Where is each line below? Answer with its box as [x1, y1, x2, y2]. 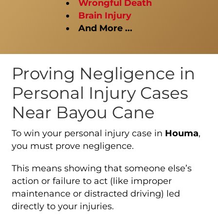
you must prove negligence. [12, 140, 134, 151]
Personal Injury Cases [12, 82, 188, 103]
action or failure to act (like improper [12, 175, 172, 186]
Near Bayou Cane [12, 102, 155, 123]
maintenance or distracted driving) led [12, 188, 180, 199]
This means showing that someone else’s [12, 163, 192, 174]
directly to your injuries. [12, 200, 114, 212]
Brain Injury [78, 10, 131, 21]
